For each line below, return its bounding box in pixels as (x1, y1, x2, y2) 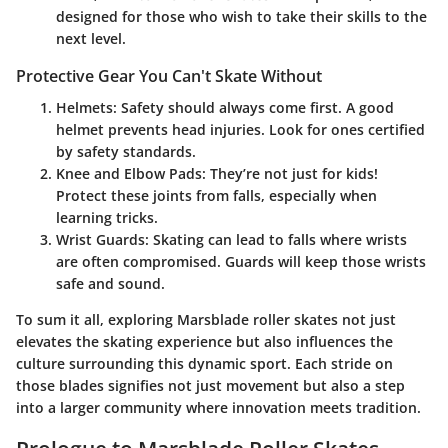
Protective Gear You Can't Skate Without (16, 65, 322, 88)
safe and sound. (56, 274, 165, 294)
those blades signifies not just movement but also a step (16, 376, 405, 396)
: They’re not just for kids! (202, 164, 378, 184)
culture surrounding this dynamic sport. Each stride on (16, 354, 393, 374)
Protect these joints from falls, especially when (56, 186, 377, 206)
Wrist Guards (56, 230, 145, 250)
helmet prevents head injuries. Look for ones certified (56, 120, 425, 140)
